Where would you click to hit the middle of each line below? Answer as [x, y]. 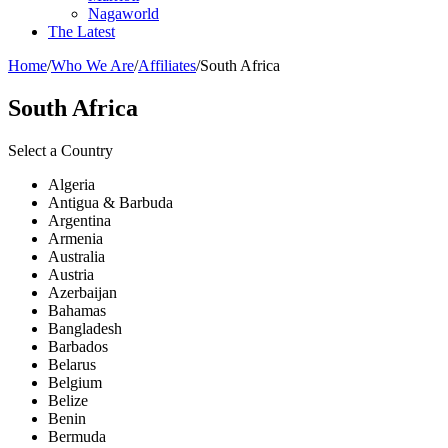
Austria [71, 274]
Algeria [71, 184]
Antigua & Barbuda [110, 202]
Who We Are [92, 65]
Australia [76, 256]
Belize [68, 400]
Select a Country [60, 150]
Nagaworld [123, 13]
